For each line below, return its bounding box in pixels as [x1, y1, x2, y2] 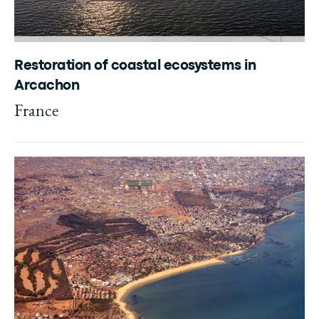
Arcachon [14, 80, 79, 92]
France [14, 99, 58, 121]
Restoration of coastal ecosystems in [14, 60, 256, 72]
